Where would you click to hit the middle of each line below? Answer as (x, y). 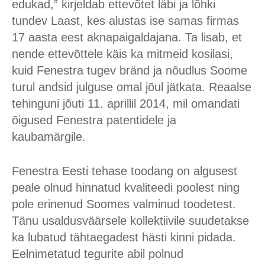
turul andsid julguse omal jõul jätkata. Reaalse (132, 87)
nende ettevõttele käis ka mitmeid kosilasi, (122, 54)
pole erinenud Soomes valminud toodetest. (124, 204)
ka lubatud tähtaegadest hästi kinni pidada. (124, 237)
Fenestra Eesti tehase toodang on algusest (125, 171)
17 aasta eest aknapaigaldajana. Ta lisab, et (127, 37)
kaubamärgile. (49, 137)
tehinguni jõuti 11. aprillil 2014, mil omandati (126, 104)
